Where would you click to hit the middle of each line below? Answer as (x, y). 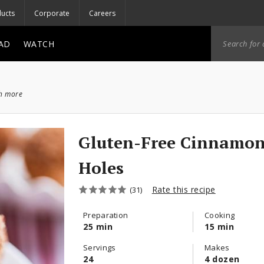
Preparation (106, 215)
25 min (98, 227)
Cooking (220, 215)
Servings (100, 247)
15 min (219, 227)
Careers (102, 13)
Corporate (52, 13)
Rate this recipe (184, 189)
